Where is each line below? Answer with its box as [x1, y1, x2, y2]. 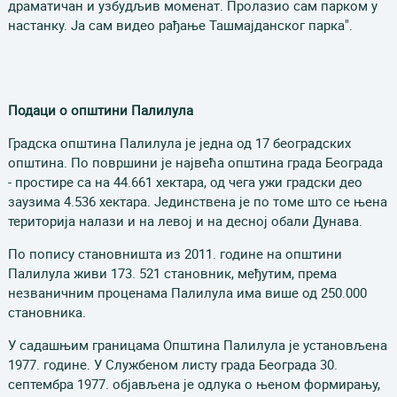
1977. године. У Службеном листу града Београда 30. [7, 355, 338, 373]
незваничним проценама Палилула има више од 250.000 [7, 284, 367, 301]
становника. [7, 303, 86, 321]
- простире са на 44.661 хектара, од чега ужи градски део [7, 173, 362, 191]
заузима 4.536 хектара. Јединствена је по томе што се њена [7, 192, 387, 210]
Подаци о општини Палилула [7, 101, 193, 119]
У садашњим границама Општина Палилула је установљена [7, 336, 387, 354]
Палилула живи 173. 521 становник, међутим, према [7, 264, 337, 282]
